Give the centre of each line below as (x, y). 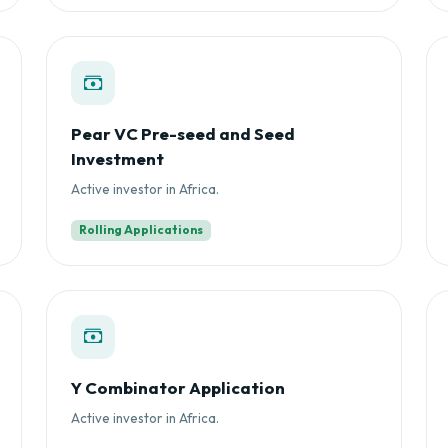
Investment (117, 159)
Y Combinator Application (178, 387)
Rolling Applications (140, 230)
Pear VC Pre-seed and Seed (183, 134)
